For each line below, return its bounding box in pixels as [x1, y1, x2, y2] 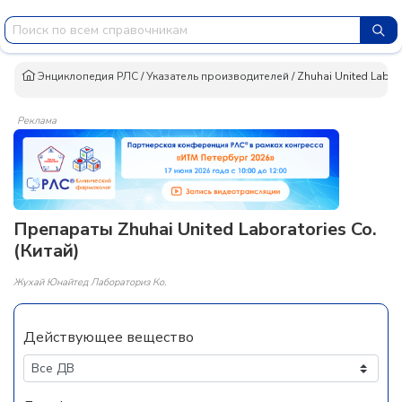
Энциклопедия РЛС [35, 68, 138, 83]
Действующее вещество [23, 328, 194, 347]
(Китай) [13, 239, 80, 263]
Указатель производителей [146, 68, 289, 83]
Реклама [17, 114, 57, 127]
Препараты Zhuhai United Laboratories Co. [13, 217, 377, 241]
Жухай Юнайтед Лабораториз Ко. [13, 275, 166, 289]
